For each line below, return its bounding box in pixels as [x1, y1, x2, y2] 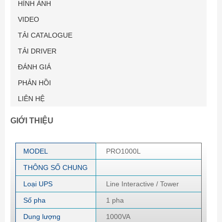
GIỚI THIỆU [10, 116, 54, 125]
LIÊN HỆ [18, 95, 45, 103]
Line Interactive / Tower [106, 180, 179, 188]
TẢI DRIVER [18, 47, 56, 55]
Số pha [23, 196, 46, 204]
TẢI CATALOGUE [18, 31, 72, 39]
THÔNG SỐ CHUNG [23, 164, 88, 171]
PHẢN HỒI [18, 79, 51, 87]
